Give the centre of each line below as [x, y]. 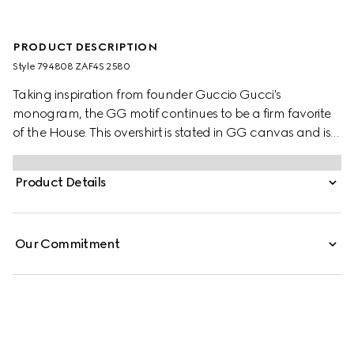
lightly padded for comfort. [90, 151]
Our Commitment [68, 244]
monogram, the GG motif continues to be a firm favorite [172, 113]
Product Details [61, 182]
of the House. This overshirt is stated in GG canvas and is [171, 132]
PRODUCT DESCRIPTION [85, 47]
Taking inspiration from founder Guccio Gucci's [147, 94]
